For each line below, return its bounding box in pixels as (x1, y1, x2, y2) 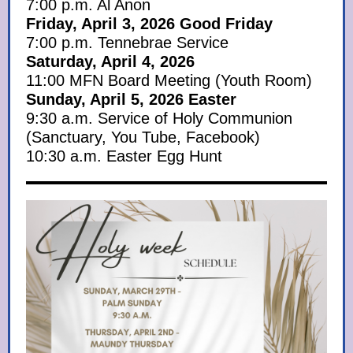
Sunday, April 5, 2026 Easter (26, 91, 236, 108)
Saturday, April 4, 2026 (26, 53, 195, 70)
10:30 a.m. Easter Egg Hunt (26, 147, 222, 165)
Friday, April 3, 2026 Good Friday (26, 15, 273, 32)
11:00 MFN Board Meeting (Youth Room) (26, 72, 312, 89)
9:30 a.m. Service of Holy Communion (26, 110, 292, 127)
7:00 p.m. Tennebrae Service (26, 34, 229, 51)
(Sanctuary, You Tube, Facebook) (26, 128, 260, 146)
